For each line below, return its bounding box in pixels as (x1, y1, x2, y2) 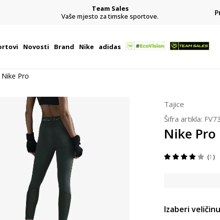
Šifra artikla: (164, 114, 204, 124)
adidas (98, 42, 121, 51)
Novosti (23, 42, 49, 51)
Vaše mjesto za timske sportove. (61, 11, 159, 21)
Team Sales (91, 3, 129, 13)
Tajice (164, 99, 184, 109)
